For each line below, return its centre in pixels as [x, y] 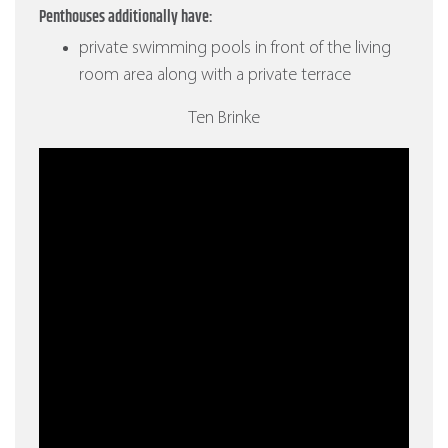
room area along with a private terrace [215, 76]
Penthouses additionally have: [126, 18]
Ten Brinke [224, 119]
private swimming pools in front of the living [235, 49]
